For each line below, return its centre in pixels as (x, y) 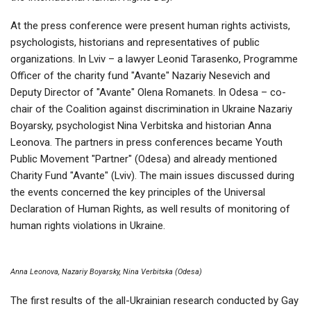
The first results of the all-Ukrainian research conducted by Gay (154, 301)
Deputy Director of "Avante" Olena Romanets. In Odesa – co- (148, 93)
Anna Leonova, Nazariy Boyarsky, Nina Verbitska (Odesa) (106, 272)
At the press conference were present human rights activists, (150, 26)
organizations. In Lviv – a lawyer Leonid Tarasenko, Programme (154, 59)
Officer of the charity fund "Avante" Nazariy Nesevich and (140, 76)
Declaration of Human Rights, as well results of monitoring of (150, 209)
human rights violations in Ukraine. (88, 226)
